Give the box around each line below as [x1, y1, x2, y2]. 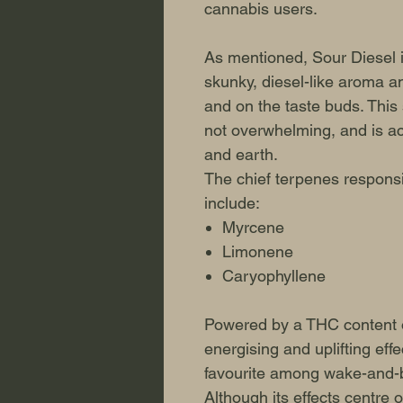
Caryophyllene [222, 266, 326, 286]
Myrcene [222, 218, 284, 237]
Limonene [222, 242, 293, 262]
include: [204, 193, 260, 213]
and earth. [204, 145, 278, 165]
